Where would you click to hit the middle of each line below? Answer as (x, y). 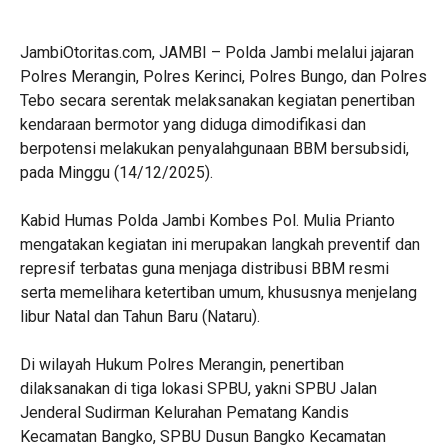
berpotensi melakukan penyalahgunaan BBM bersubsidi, (214, 148)
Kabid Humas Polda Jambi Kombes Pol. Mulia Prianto (207, 220)
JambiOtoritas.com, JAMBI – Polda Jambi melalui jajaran (217, 52)
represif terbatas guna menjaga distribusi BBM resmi (204, 268)
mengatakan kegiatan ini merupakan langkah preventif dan (220, 244)
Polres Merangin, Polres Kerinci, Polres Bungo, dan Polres (223, 76)
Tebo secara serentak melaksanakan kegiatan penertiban (217, 100)
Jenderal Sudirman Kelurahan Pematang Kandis (184, 412)
